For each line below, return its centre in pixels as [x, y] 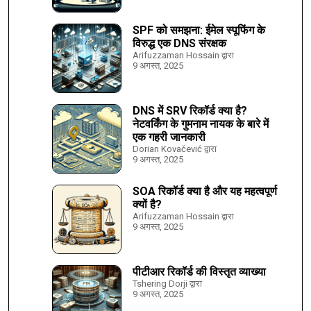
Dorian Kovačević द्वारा [175, 149]
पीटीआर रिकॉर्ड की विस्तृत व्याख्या [199, 272]
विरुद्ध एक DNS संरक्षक [179, 44]
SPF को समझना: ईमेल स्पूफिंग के [199, 31]
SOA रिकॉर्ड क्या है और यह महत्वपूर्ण [205, 192]
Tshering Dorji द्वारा [167, 284]
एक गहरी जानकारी [169, 137]
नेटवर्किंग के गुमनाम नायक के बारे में [201, 124]
